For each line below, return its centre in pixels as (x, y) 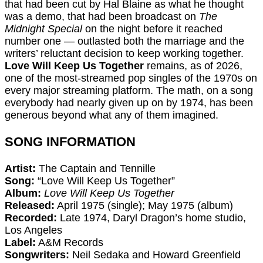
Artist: (20, 169)
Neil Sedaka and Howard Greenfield (155, 255)
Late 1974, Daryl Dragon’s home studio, (151, 218)
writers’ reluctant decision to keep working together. (124, 54)
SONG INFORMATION (70, 142)
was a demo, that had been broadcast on (102, 17)
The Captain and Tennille (96, 169)
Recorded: (31, 218)
